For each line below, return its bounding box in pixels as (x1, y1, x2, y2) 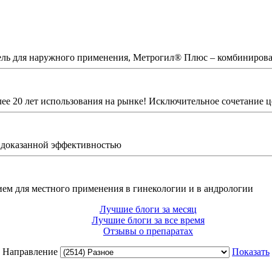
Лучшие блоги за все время (92, 214, 205, 225)
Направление (2, 246, 60, 257)
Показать (232, 246, 270, 257)
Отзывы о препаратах (103, 225, 193, 236)
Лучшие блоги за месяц (100, 203, 197, 214)
